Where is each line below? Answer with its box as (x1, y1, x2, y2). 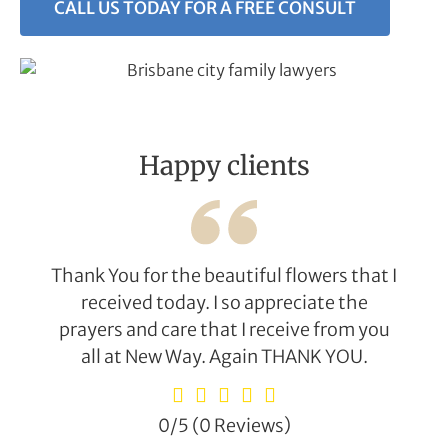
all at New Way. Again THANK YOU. (80, 344, 368, 368)
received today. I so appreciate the (80, 290, 368, 314)
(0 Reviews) (191, 414, 291, 438)
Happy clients (138, 148, 310, 182)
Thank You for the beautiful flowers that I (51, 263, 397, 287)
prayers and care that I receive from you (58, 317, 390, 341)
